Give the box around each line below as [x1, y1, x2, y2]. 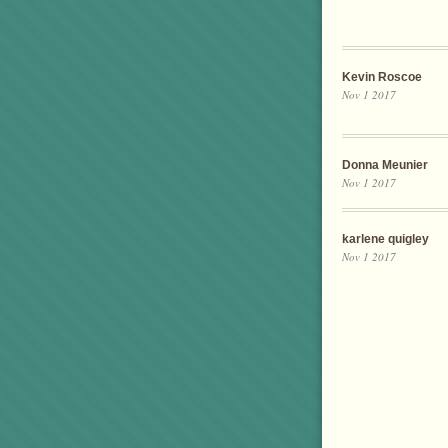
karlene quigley [342, 232, 429, 247]
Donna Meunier [342, 158, 428, 173]
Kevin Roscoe [342, 70, 422, 85]
